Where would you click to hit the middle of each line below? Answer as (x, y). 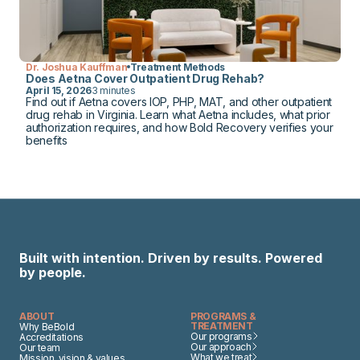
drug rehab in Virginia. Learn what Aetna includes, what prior (178, 114)
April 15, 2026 (59, 90)
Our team (40, 347)
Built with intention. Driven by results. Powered (171, 258)
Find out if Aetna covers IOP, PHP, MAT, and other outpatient (179, 101)
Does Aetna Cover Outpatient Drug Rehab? (145, 78)
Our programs (221, 336)
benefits (47, 140)
